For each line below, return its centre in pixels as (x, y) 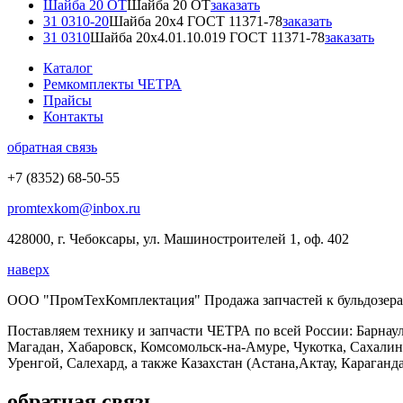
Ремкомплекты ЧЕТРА (112, 84)
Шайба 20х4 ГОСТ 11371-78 (196, 21)
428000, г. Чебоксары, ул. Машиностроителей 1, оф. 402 (178, 239)
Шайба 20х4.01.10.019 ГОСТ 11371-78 (207, 37)
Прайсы (67, 100)
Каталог (68, 68)
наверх (28, 269)
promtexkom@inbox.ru (74, 208)
